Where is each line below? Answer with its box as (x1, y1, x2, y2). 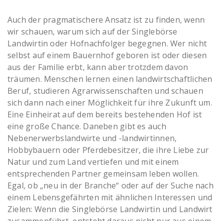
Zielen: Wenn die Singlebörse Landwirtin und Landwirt (7, 204, 213, 215)
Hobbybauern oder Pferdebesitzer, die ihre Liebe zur (7, 145, 209, 156)
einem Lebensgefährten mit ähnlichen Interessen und (7, 192, 213, 203)
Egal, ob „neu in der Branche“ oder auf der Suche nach (7, 180, 214, 191)
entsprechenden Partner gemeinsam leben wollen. (7, 168, 199, 180)
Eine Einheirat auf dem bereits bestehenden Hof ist (7, 109, 202, 120)
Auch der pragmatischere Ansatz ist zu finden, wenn (7, 14, 205, 26)
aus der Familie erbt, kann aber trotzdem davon (7, 62, 188, 73)
